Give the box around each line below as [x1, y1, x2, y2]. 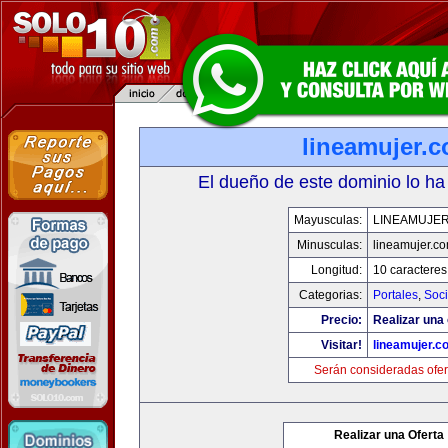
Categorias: [298, 288, 362, 302]
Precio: [320, 313, 362, 327]
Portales [372, 288, 418, 302]
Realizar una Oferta [334, 428, 444, 442]
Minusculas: [296, 238, 362, 252]
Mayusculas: [293, 213, 362, 227]
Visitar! [320, 338, 362, 352]
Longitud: [310, 263, 362, 277]
